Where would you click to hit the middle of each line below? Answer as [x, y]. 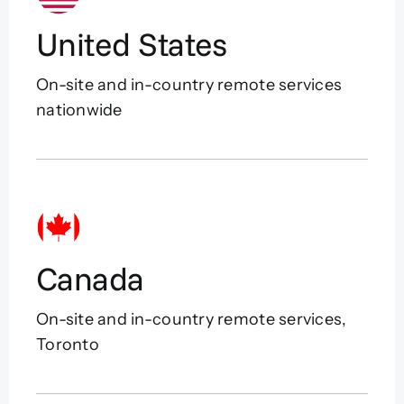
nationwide [79, 110]
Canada [90, 279]
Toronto [67, 345]
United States [131, 44]
